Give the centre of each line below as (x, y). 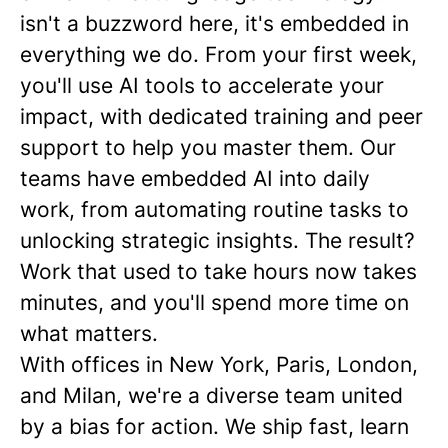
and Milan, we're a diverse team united (211, 395)
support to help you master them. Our (208, 147)
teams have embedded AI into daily (195, 178)
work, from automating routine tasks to (214, 209)
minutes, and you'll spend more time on (214, 302)
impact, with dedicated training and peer (221, 116)
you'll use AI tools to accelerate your (202, 85)
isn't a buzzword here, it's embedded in (214, 23)
